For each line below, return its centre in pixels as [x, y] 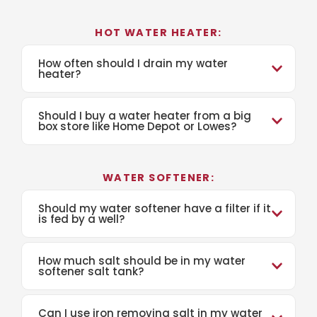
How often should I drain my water [133, 63]
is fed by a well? [81, 219]
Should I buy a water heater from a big [145, 116]
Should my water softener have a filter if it [155, 208]
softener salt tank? [91, 271]
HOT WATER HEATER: [158, 33]
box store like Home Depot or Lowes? [137, 126]
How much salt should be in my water [142, 261]
